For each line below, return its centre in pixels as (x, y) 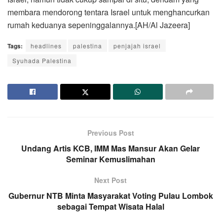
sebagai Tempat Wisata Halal (110, 207)
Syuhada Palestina (42, 61)
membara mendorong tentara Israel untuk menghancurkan (109, 12)
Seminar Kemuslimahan (110, 159)
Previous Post (110, 133)
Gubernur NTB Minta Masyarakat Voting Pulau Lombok (110, 196)
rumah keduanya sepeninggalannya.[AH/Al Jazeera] (99, 25)
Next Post (110, 180)
